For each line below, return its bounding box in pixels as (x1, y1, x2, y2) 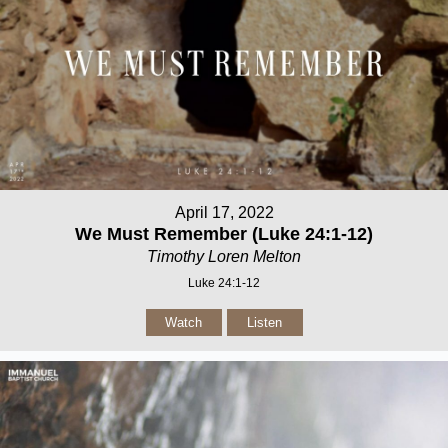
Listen (247, 315, 282, 330)
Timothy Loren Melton (147, 248, 301, 265)
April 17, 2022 (174, 204, 274, 221)
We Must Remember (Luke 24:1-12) (75, 224, 373, 244)
